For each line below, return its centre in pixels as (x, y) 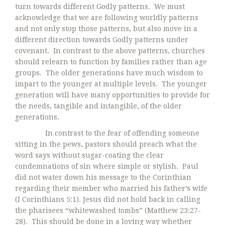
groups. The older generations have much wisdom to (109, 73)
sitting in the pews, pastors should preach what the (106, 144)
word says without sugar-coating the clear (89, 155)
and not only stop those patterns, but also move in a (106, 28)
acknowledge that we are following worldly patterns (107, 17)
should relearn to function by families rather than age (111, 62)
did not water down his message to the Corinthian (103, 177)
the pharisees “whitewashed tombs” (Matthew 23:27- (108, 210)
